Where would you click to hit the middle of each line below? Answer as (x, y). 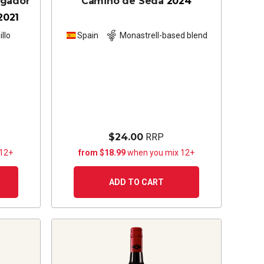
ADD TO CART (136, 182)
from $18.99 (103, 152)
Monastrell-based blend (164, 36)
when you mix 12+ (161, 152)
